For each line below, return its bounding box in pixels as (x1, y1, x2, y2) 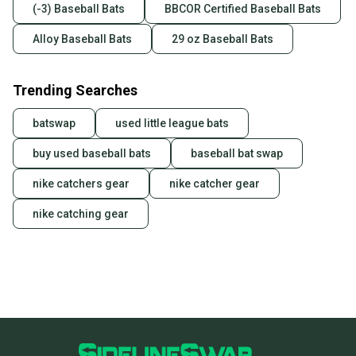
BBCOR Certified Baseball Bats (164, 2, 321, 16)
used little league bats (115, 117, 229, 130)
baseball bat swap (191, 147, 283, 161)
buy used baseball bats (33, 147, 151, 161)
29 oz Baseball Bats (172, 33, 273, 46)
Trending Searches (13, 82, 137, 99)
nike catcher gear (169, 177, 260, 191)
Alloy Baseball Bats (33, 33, 132, 46)
